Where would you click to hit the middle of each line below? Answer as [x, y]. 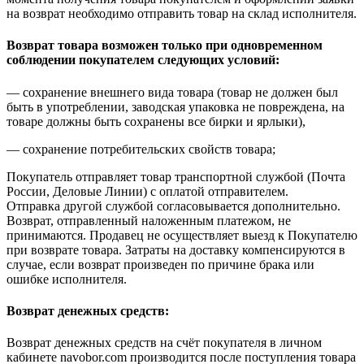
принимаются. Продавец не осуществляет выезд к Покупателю [182, 235]
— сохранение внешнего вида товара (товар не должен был [172, 92]
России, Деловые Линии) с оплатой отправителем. [147, 191]
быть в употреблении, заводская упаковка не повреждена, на [175, 106]
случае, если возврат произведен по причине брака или [160, 264]
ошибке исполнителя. [67, 279]
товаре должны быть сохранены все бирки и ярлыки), [156, 121]
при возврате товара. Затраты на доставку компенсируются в [176, 249]
